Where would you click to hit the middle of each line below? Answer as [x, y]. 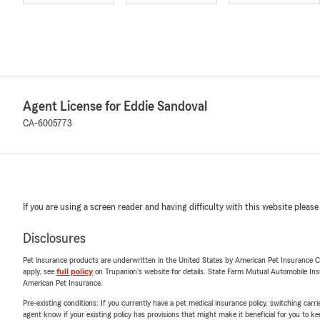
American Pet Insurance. [63, 283]
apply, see [40, 271]
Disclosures [54, 239]
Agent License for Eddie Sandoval [115, 106]
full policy [75, 271]
